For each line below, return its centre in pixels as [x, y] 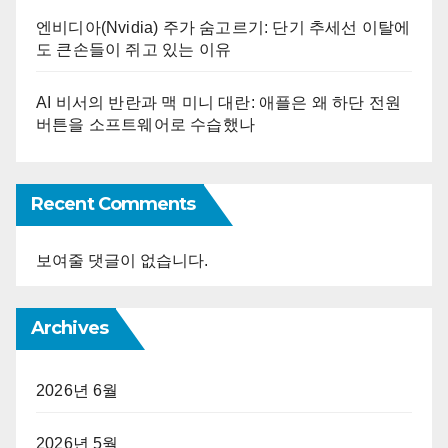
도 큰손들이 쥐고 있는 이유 [133, 49]
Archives [69, 327]
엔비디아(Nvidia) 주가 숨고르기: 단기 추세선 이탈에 [223, 27]
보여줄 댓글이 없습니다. [122, 260]
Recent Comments [113, 203]
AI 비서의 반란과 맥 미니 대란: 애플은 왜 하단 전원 [219, 102]
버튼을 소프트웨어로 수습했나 [145, 124]
